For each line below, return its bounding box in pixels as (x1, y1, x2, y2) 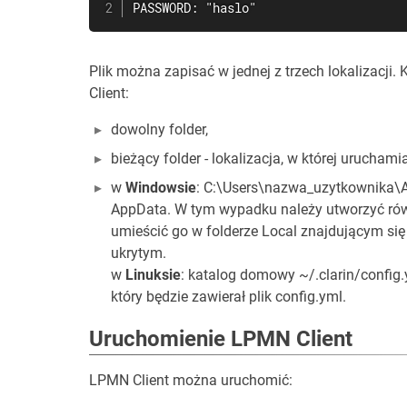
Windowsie (125, 179, 196, 196)
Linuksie (125, 266, 181, 283)
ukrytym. (111, 244, 166, 262)
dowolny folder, (111, 121, 208, 138)
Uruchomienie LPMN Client (89, 326, 352, 352)
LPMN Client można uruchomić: (89, 372, 293, 389)
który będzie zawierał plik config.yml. (111, 288, 346, 305)
